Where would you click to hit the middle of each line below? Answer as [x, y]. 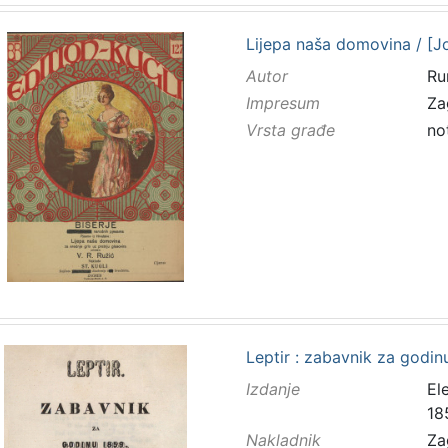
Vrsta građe [290, 130]
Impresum [282, 102]
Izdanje [272, 388]
